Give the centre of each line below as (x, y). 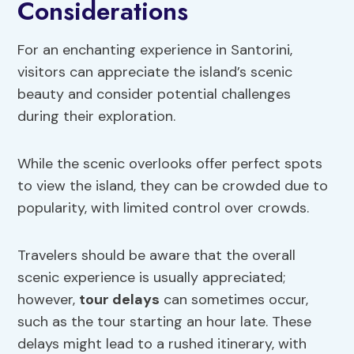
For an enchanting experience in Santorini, (155, 50)
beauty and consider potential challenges (154, 94)
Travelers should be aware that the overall (157, 256)
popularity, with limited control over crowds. (164, 208)
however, (49, 300)
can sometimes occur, (234, 300)
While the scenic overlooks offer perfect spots (170, 164)
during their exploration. (97, 117)
